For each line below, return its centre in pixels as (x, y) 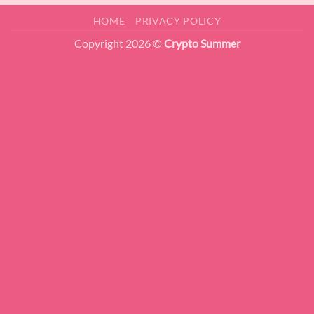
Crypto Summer (202, 43)
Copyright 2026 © (119, 43)
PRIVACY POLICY (178, 21)
